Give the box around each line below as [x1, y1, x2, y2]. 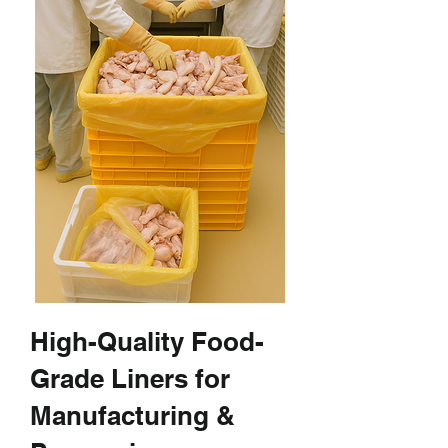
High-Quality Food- [30, 326, 264, 357]
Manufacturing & [30, 400, 235, 431]
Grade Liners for [30, 363, 230, 394]
